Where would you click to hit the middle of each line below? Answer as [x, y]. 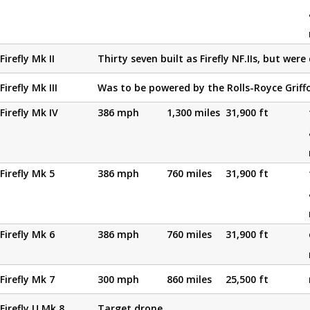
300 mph [118, 279]
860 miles [189, 279]
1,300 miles [193, 112]
